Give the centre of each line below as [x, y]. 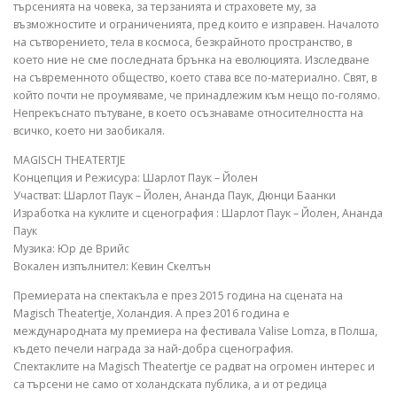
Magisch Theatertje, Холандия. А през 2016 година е [152, 313]
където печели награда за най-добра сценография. [153, 348]
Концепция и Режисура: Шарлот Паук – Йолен [136, 177]
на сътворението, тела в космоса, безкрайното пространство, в [183, 42]
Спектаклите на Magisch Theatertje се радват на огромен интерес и [194, 366]
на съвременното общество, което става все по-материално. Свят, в [195, 77]
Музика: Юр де [54, 248]
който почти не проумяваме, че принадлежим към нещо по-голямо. [197, 95]
